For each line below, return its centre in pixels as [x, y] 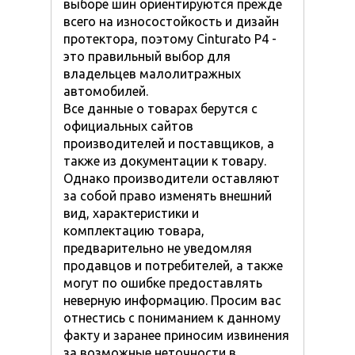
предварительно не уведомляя [158, 248]
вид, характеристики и [131, 214]
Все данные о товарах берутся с [160, 109]
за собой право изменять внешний [168, 196]
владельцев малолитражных [152, 74]
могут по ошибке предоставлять [163, 283]
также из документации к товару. [165, 161]
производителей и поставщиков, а [169, 144]
